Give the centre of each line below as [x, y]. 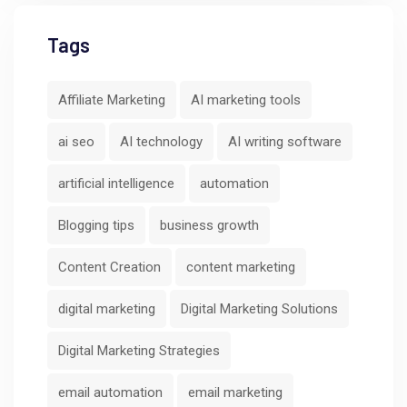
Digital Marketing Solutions [259, 308]
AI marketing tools [246, 99]
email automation [110, 392]
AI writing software [285, 141]
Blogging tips [96, 225]
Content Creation [109, 267]
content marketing [241, 267]
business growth [209, 225]
